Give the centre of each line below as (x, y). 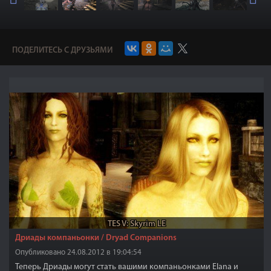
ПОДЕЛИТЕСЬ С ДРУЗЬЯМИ (62, 51)
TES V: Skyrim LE (136, 224)
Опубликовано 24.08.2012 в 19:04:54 (78, 253)
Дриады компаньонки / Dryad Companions (96, 238)
